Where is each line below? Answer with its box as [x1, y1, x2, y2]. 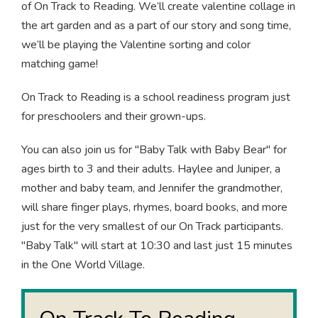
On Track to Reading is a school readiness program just [21, 89, 290, 106]
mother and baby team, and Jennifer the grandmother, [21, 180, 283, 197]
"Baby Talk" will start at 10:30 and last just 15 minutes [21, 238, 292, 254]
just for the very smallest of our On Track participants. [21, 219, 283, 235]
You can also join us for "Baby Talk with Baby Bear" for [21, 142, 287, 158]
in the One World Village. [21, 257, 145, 273]
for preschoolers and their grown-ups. [21, 109, 206, 125]
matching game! [21, 56, 101, 72]
